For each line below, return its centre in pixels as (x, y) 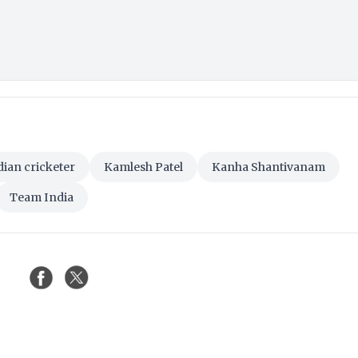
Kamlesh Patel (143, 167)
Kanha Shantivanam (268, 167)
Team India (42, 198)
